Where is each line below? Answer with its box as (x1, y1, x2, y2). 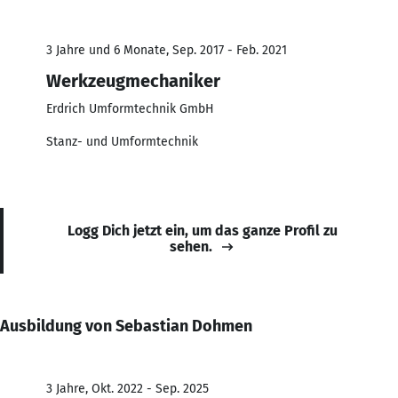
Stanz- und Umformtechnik (46, 133, 198, 149)
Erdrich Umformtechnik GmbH (46, 100, 214, 116)
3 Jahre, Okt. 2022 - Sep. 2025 (46, 380, 209, 396)
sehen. (170, 237, 212, 255)
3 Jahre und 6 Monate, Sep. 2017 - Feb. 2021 (46, 42, 287, 58)
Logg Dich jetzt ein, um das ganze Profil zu (68, 221, 338, 239)
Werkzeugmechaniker (46, 69, 220, 92)
